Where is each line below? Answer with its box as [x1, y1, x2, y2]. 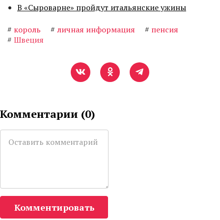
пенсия [151, 24, 178, 35]
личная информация [57, 24, 135, 35]
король [14, 24, 41, 35]
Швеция [14, 34, 44, 46]
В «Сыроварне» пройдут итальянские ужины [17, 2, 186, 13]
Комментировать [14, 201, 94, 214]
